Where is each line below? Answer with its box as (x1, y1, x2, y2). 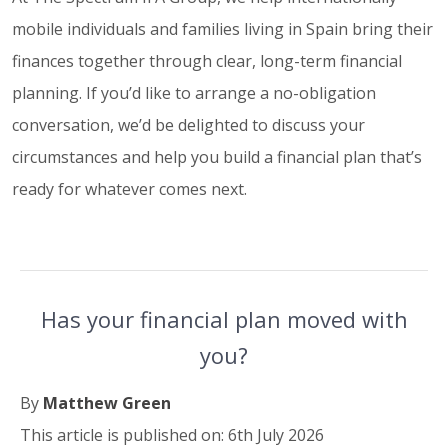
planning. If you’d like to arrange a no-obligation (12, 82, 376, 105)
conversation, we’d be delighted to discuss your (12, 114, 365, 137)
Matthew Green (43, 392, 171, 415)
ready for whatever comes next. (12, 178, 247, 201)
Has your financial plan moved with (40, 304, 408, 335)
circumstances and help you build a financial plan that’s (12, 146, 422, 169)
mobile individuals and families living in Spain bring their (12, 18, 433, 41)
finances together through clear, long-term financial (12, 50, 402, 73)
